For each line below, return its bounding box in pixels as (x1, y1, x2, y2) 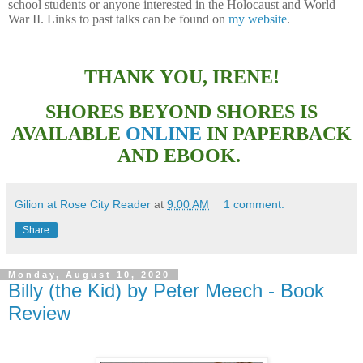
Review (8, 302, 70, 325)
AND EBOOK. (117, 145, 246, 167)
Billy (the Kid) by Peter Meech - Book (8, 280, 324, 302)
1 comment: (224, 198, 285, 211)
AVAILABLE (11, 123, 126, 145)
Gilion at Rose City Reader (15, 198, 151, 211)
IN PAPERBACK (202, 123, 352, 145)
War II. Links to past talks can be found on (8, 11, 228, 26)
